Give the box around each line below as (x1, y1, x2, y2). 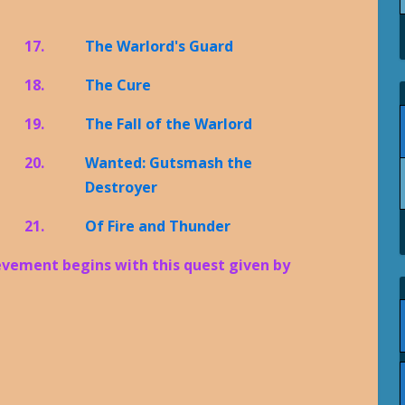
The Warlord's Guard (85, 35, 234, 56)
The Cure (85, 74, 152, 95)
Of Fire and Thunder (85, 215, 231, 236)
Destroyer (85, 176, 158, 197)
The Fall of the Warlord (85, 113, 253, 134)
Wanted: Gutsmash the (85, 152, 253, 173)
